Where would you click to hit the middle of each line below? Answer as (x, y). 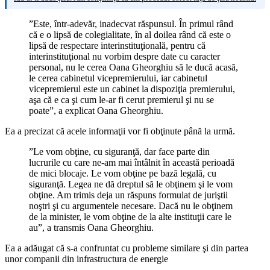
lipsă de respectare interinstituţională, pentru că (117, 45)
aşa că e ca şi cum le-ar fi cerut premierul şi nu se (121, 99)
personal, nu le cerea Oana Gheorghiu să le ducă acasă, (133, 67)
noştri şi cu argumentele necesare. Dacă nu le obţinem (131, 206)
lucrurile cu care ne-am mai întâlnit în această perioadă (132, 162)
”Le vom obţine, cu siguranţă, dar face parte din (119, 151)
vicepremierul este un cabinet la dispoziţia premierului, (132, 89)
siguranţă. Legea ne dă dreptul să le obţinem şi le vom (131, 184)
